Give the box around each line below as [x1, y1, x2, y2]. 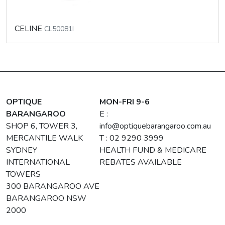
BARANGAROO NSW [6, 192, 86, 204]
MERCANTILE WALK [6, 132, 83, 144]
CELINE [15, 23, 44, 34]
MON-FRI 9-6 [99, 96, 150, 107]
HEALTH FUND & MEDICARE [99, 144, 207, 156]
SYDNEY [6, 144, 37, 156]
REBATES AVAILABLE [99, 156, 182, 168]
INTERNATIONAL [6, 156, 70, 168]
